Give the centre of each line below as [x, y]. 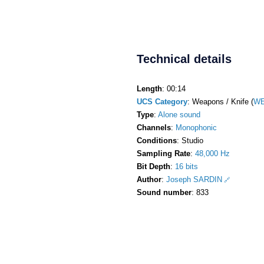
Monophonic [196, 127]
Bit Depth [154, 166]
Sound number [164, 192]
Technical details [184, 59]
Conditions [157, 140]
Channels [154, 127]
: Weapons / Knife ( [220, 101]
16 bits [187, 166]
